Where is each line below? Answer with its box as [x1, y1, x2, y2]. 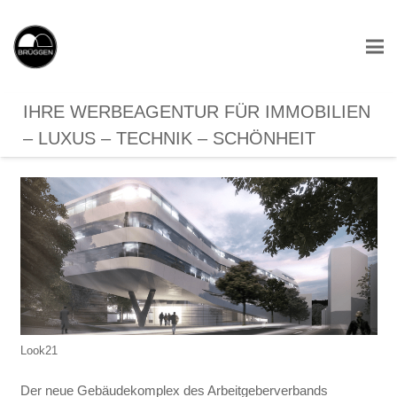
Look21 [19, 343, 58, 357]
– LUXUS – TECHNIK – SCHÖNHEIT [22, 128, 315, 148]
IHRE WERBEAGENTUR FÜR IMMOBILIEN [22, 102, 370, 121]
